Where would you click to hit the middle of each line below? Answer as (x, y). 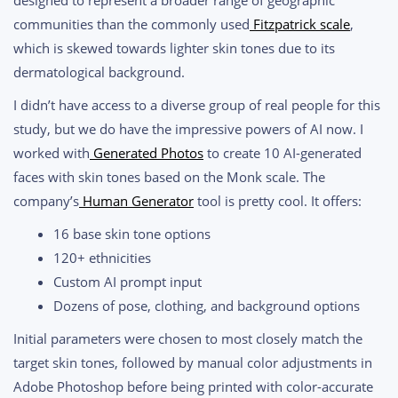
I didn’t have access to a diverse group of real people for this (197, 104)
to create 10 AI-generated (283, 152)
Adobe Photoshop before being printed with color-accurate (193, 386)
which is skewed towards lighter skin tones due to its (174, 48)
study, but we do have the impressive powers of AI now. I (188, 128)
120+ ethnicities (102, 257)
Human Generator (138, 200)
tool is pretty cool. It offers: (278, 200)
